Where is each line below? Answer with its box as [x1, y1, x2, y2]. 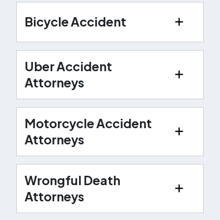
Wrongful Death [24, 172, 120, 188]
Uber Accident [24, 58, 112, 74]
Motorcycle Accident [24, 115, 152, 131]
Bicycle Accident [24, 14, 126, 30]
